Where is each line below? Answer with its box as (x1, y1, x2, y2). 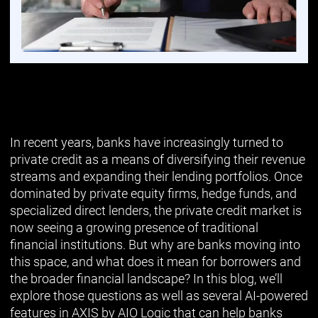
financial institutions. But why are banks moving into (10, 236, 300, 252)
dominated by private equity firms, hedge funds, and (10, 185, 297, 201)
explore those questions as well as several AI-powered (10, 287, 308, 303)
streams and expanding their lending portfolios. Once (10, 168, 302, 184)
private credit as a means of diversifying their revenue (10, 151, 305, 167)
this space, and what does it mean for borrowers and (10, 253, 301, 269)
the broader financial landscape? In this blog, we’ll (10, 270, 283, 286)
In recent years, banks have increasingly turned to (10, 134, 283, 150)
